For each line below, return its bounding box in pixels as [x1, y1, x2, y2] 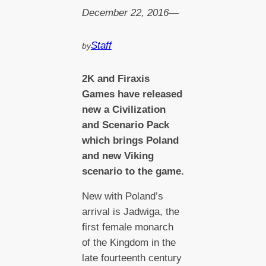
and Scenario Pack [81, 119, 169, 131]
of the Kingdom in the [81, 237, 176, 249]
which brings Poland [81, 134, 179, 146]
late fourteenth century [81, 252, 182, 264]
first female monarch [81, 221, 173, 233]
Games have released [81, 88, 182, 100]
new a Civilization [81, 103, 166, 115]
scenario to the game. [81, 165, 184, 177]
